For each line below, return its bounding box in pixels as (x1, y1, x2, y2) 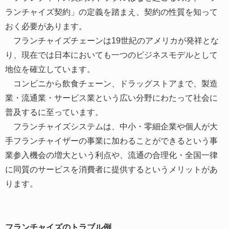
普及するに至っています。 (5, 107, 103, 117)
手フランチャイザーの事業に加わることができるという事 (5, 136, 218, 145)
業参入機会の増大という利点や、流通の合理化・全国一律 (5, 150, 218, 159)
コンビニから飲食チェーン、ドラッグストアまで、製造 (5, 79, 218, 88)
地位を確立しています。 (5, 64, 95, 74)
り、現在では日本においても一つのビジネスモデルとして (5, 50, 218, 59)
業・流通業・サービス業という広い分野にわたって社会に (5, 93, 218, 102)
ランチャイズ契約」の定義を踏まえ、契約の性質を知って (5, 7, 218, 16)
